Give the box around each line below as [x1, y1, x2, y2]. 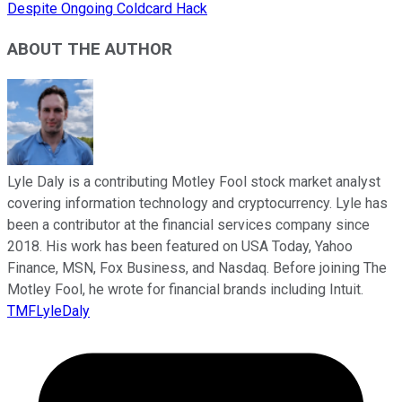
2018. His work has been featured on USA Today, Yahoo [7, 237, 353, 255]
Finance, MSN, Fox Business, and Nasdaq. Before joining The [7, 258, 387, 276]
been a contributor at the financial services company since [7, 215, 370, 233]
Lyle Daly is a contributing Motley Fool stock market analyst [7, 172, 380, 190]
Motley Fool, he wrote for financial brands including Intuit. [7, 280, 363, 298]
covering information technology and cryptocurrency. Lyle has [7, 194, 388, 212]
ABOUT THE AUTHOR [7, 39, 172, 59]
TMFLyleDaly [7, 301, 90, 319]
